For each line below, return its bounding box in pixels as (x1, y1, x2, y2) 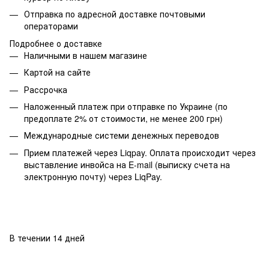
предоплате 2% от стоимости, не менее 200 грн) (24, 112, 223, 124)
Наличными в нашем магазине (24, 49, 147, 61)
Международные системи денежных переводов (24, 129, 219, 142)
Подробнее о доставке (10, 37, 102, 49)
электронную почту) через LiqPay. (24, 170, 162, 183)
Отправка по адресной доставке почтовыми (24, 8, 205, 20)
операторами (24, 20, 78, 32)
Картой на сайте (24, 66, 91, 79)
